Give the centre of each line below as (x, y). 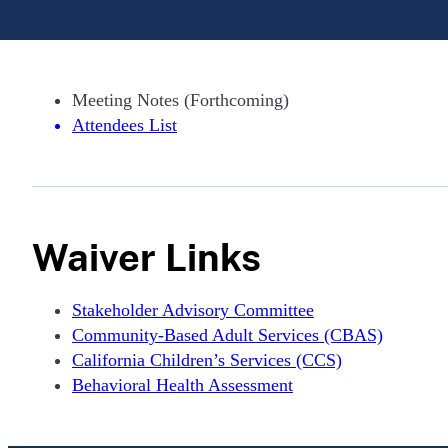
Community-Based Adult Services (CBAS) (227, 335)
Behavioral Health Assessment (182, 385)
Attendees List (124, 125)
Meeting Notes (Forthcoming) (180, 100)
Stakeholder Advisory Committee (193, 310)
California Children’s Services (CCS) (207, 360)
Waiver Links (146, 257)
